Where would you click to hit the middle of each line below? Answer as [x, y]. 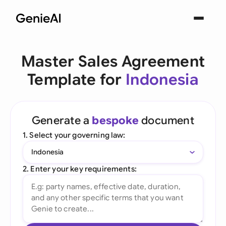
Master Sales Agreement [113, 62]
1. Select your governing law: [74, 135]
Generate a [62, 120]
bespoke [115, 120]
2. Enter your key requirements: [80, 169]
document [166, 120]
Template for [77, 80]
